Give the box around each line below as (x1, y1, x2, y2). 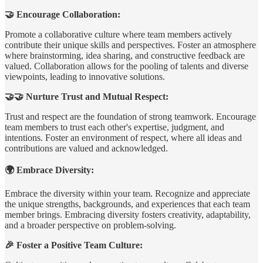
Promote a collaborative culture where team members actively (5, 29, 232, 40)
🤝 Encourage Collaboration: (5, 9, 120, 20)
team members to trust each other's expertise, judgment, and (5, 122, 224, 133)
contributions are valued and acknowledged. (5, 143, 168, 154)
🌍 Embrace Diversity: (5, 165, 94, 176)
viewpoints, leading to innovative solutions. (5, 72, 165, 82)
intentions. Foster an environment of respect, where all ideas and (5, 133, 242, 143)
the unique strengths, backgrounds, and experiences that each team (5, 199, 250, 210)
